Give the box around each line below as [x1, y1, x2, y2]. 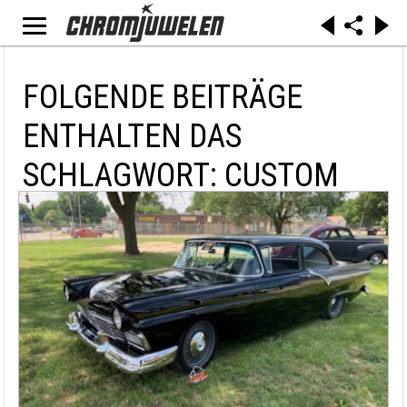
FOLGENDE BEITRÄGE [23, 78, 303, 116]
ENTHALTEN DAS [23, 117, 242, 155]
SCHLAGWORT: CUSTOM [23, 156, 339, 194]
